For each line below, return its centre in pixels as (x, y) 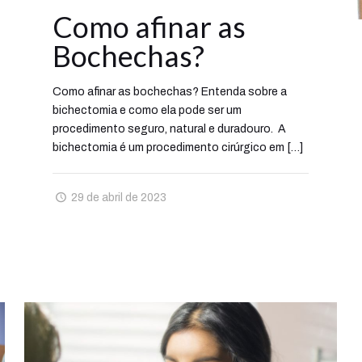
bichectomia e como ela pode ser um (147, 111)
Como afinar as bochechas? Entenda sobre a (170, 92)
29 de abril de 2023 (119, 198)
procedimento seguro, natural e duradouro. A (170, 129)
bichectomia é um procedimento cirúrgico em (169, 148)
